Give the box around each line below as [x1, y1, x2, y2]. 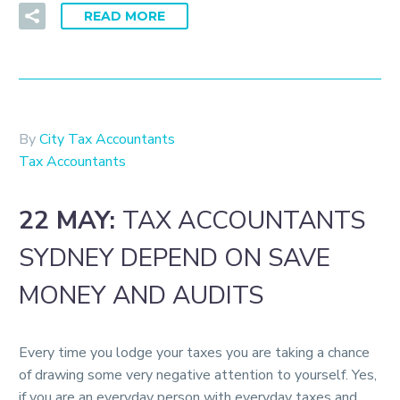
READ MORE [84, 7, 165, 24]
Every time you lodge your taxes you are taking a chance [19, 343, 370, 363]
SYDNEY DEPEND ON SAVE [19, 240, 330, 275]
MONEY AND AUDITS [19, 278, 263, 312]
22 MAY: [19, 203, 122, 237]
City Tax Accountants [39, 129, 175, 149]
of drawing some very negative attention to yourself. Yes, [19, 365, 377, 386]
